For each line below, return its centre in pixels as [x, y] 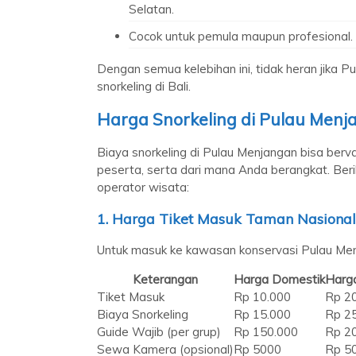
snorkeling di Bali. [144, 86]
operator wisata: [143, 187]
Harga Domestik [279, 279]
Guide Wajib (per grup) [159, 331]
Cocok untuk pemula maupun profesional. [241, 36]
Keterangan [165, 279]
